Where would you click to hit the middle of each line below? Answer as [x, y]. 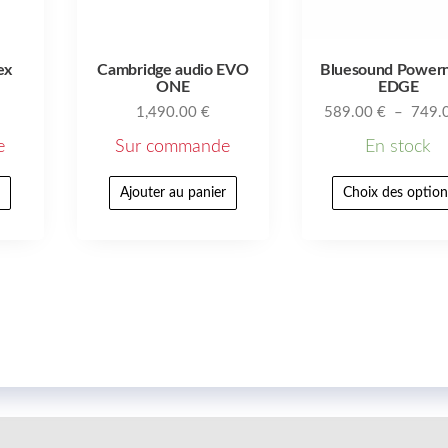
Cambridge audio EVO [173, 70]
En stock [398, 146]
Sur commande [173, 146]
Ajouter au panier [172, 192]
